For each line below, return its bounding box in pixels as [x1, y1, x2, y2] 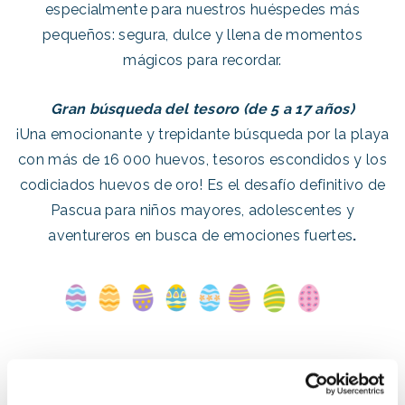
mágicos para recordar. [123, 51, 282, 69]
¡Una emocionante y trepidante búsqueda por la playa [15, 125, 390, 143]
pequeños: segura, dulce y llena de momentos [42, 25, 363, 43]
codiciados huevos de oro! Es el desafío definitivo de [19, 175, 386, 193]
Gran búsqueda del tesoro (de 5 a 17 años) [50, 99, 355, 118]
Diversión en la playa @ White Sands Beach [24, 359, 381, 381]
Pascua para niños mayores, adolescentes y [50, 201, 355, 219]
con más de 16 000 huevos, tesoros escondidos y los [17, 150, 387, 168]
